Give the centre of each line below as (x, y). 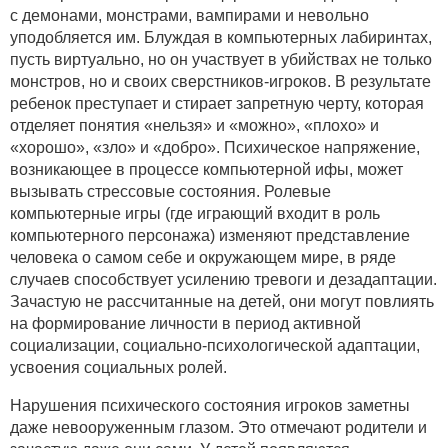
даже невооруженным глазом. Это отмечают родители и (218, 427)
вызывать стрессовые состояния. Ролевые (170, 191)
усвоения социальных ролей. (118, 367)
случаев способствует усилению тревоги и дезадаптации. (223, 279)
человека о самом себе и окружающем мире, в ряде (203, 257)
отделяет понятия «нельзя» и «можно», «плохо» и (194, 125)
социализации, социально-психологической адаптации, (215, 345)
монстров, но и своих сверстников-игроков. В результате (220, 81)
